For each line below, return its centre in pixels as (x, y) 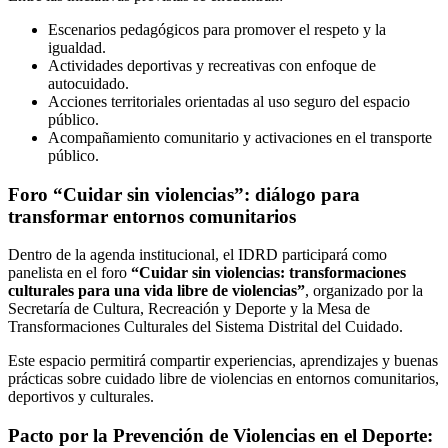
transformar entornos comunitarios (152, 216)
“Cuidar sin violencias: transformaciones (268, 273)
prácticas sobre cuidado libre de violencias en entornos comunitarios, (223, 379)
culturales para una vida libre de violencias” (156, 291)
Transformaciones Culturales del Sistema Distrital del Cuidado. (205, 327)
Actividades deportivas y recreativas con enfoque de (212, 65)
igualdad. (77, 47)
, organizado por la (364, 291)
